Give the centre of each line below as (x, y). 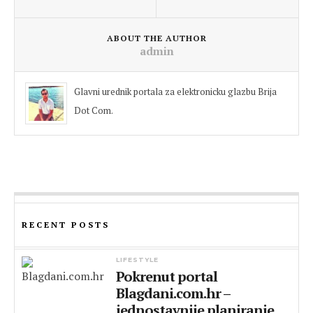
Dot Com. (94, 110)
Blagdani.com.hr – (173, 293)
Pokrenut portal (167, 276)
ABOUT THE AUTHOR (156, 38)
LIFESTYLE (138, 260)
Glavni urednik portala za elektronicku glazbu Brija (175, 92)
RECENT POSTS (66, 225)
